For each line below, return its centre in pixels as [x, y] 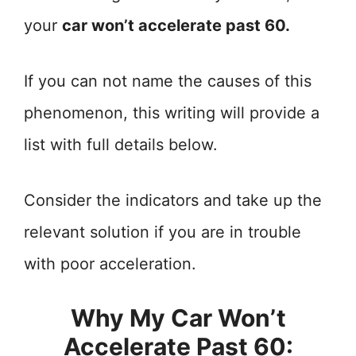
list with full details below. [121, 145]
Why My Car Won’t [178, 318]
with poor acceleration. [110, 264]
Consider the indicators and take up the [173, 200]
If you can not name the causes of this [168, 81]
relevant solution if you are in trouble [163, 232]
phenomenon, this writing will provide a [172, 113]
